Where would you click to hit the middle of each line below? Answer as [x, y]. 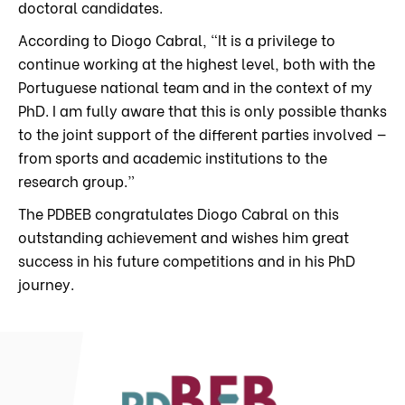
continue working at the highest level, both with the [197, 63]
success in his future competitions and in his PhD [187, 260]
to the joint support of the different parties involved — [202, 134]
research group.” [76, 181]
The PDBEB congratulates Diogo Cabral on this [179, 213]
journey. [46, 284]
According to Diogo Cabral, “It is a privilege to [177, 40]
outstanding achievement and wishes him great [184, 237]
